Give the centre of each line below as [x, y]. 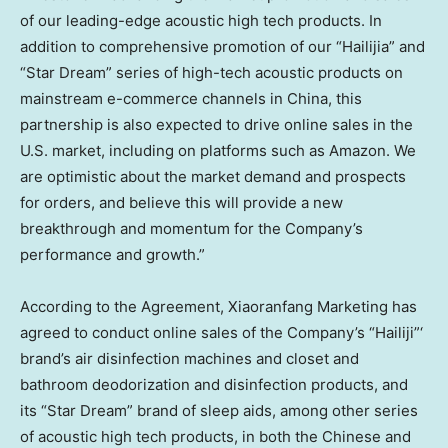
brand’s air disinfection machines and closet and [189, 358]
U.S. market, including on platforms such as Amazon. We [218, 150]
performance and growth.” [112, 254]
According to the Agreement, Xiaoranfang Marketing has [218, 306]
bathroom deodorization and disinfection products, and [214, 384]
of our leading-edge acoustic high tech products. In [201, 20]
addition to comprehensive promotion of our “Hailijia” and [222, 46]
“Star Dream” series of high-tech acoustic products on [211, 72]
